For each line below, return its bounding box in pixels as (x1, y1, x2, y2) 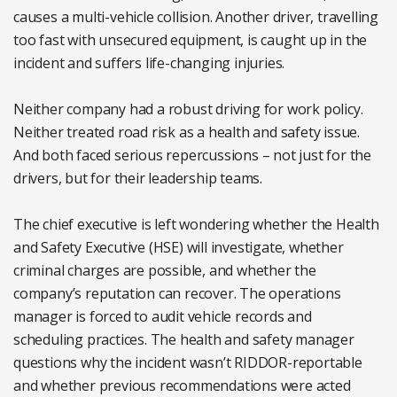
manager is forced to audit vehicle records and (13, 306, 312, 326)
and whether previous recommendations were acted (13, 375, 351, 395)
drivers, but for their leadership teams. (13, 167, 263, 188)
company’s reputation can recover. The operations (13, 283, 341, 303)
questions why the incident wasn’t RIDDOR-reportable (13, 352, 362, 372)
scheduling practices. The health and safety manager (13, 329, 354, 349)
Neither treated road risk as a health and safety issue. (13, 121, 360, 142)
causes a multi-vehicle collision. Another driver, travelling (13, 6, 378, 27)
